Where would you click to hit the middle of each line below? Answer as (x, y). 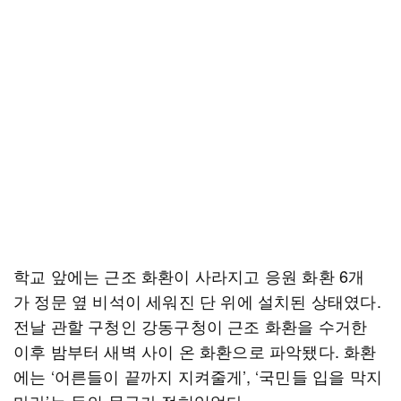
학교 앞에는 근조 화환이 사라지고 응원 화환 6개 (189, 276)
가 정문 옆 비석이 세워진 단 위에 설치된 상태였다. (197, 301)
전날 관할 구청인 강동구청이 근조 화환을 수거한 (191, 326)
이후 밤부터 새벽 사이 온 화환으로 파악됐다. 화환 (195, 351)
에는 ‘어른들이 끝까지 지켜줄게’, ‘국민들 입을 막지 (198, 376)
